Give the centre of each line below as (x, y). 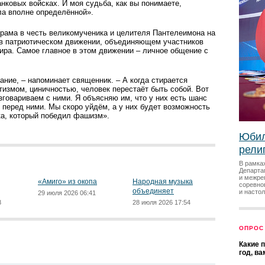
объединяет (153, 191)
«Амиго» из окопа (67, 182)
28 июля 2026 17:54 (161, 202)
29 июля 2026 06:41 (67, 193)
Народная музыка (163, 182)
